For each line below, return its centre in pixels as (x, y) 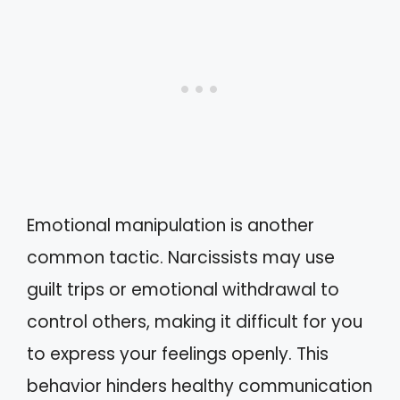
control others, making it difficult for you (195, 322)
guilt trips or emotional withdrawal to (183, 290)
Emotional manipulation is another (171, 225)
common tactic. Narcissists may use (181, 258)
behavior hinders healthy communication (200, 386)
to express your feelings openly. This (178, 354)
